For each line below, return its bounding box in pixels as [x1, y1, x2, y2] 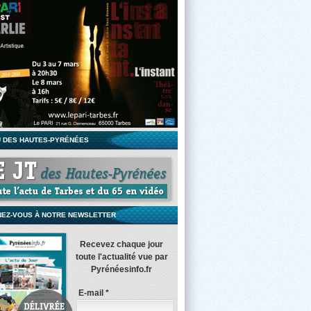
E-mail [78, 288, 106, 298]
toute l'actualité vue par [75, 252, 168, 262]
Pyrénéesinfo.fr [91, 264, 152, 274]
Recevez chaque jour [80, 239, 163, 249]
